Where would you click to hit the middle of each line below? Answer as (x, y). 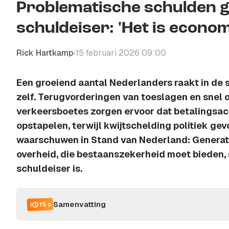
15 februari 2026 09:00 (121, 53)
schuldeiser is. (49, 168)
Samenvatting (79, 204)
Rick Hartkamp (45, 53)
